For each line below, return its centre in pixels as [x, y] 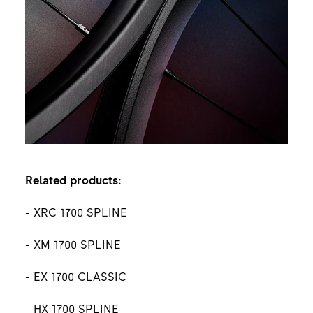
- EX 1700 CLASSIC [77, 276]
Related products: [73, 180]
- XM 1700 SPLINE [74, 244]
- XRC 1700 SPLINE [76, 212]
